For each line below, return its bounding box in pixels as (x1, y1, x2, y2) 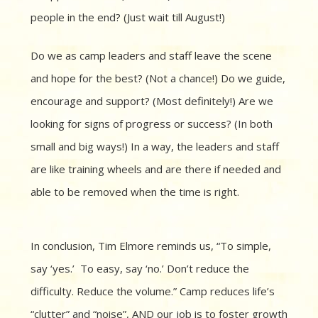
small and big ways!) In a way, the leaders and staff (31, 139, 279, 154)
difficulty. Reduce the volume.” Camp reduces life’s (31, 284, 275, 299)
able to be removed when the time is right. (31, 185, 239, 199)
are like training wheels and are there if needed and (31, 162, 281, 177)
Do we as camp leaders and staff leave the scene (31, 48, 272, 63)
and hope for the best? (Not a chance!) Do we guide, (31, 71, 285, 86)
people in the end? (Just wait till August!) (31, 10, 225, 25)
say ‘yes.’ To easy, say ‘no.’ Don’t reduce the (31, 261, 249, 276)
